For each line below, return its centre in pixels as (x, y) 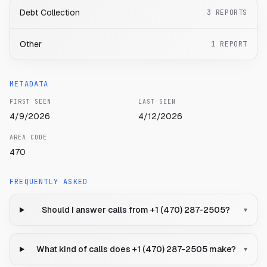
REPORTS (231, 13)
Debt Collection (50, 13)
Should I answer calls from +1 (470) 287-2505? (136, 210)
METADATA (29, 84)
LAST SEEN (157, 102)
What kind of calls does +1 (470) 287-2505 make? (136, 249)
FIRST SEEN (30, 102)
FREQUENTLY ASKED (49, 182)
